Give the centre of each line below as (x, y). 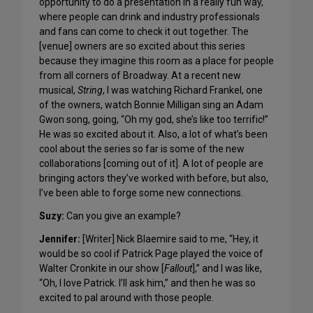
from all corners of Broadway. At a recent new (140, 76)
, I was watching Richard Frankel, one (183, 90)
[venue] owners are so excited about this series (142, 46)
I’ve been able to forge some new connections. (141, 193)
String (90, 90)
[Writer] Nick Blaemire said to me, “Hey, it (169, 239)
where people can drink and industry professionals (150, 17)
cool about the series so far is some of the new (142, 149)
